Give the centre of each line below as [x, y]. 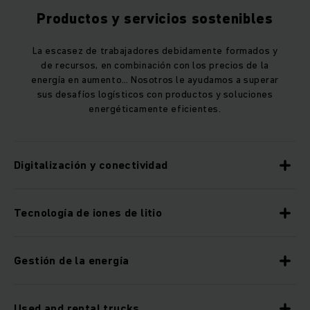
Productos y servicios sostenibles [155, 19]
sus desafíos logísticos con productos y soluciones [155, 94]
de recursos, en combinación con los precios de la [155, 65]
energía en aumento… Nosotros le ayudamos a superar [155, 80]
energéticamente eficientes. [155, 109]
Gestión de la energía [72, 261]
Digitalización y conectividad [91, 165]
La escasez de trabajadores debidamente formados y [155, 51]
